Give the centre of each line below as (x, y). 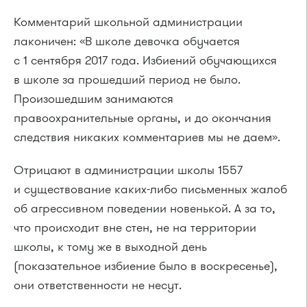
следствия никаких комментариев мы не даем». (147, 137)
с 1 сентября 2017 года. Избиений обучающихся (145, 61)
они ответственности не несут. (98, 285)
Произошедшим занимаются (94, 99)
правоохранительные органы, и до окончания (143, 118)
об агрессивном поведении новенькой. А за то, (145, 209)
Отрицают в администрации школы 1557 (128, 170)
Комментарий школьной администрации (128, 22)
